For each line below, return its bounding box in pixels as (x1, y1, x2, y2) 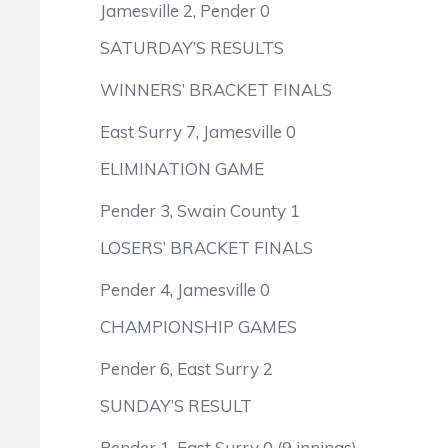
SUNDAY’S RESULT (100, 395, 252, 416)
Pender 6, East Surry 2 (100, 358, 273, 379)
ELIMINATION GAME (100, 158, 264, 179)
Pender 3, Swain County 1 (100, 200, 300, 221)
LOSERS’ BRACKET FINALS (100, 237, 313, 258)
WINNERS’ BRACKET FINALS (100, 79, 332, 100)
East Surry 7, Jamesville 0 (100, 121, 296, 142)
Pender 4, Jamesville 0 (100, 279, 270, 300)
